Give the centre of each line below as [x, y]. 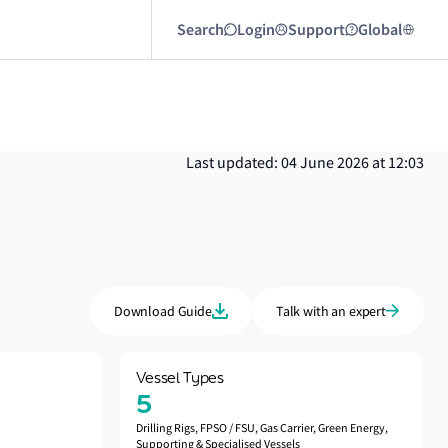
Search [200, 29]
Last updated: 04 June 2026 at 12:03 [305, 163]
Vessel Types [180, 378]
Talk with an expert [330, 310]
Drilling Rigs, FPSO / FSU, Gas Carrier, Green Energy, [262, 428]
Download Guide [162, 310]
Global [380, 29]
